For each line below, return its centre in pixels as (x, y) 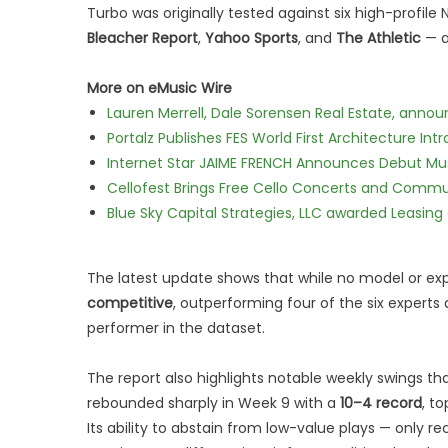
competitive (130, 303)
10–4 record (381, 403)
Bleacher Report (142, 38)
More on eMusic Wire (159, 88)
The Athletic (378, 38)
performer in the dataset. (176, 328)
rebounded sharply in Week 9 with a (213, 403)
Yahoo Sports (251, 38)
